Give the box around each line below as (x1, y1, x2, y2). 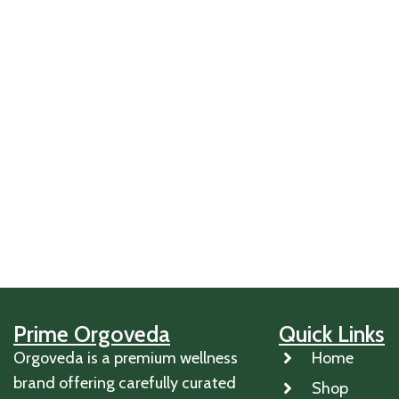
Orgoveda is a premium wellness (13, 348, 238, 368)
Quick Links (279, 321, 385, 347)
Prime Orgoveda (13, 321, 170, 347)
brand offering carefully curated (13, 373, 236, 393)
